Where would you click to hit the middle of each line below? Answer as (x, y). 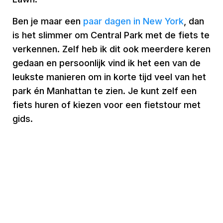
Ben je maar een (48, 21)
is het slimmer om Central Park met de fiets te (111, 35)
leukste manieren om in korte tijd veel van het (109, 77)
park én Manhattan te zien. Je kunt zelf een (105, 91)
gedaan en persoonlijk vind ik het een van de (107, 63)
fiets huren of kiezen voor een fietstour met (107, 105)
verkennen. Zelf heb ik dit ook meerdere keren (111, 49)
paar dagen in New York (133, 21)
